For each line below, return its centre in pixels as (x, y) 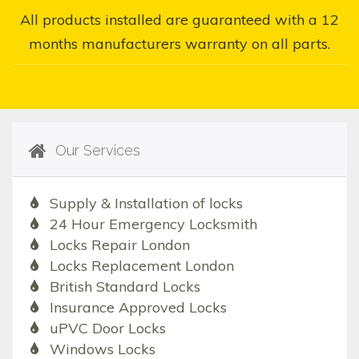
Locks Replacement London (141, 266)
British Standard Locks (125, 287)
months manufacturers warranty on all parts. (179, 44)
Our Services (96, 151)
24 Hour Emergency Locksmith (153, 224)
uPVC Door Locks (107, 329)
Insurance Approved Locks (138, 308)
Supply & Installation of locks (146, 204)
